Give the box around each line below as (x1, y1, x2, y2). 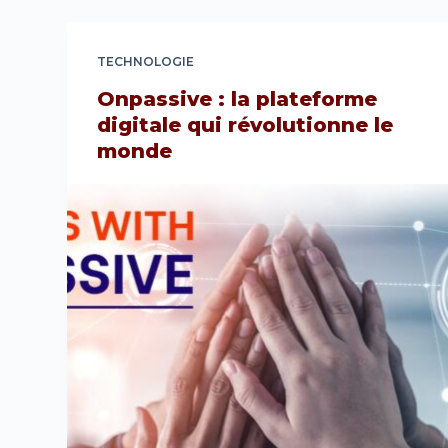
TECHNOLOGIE (97, 54, 195, 69)
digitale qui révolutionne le (97, 113, 394, 137)
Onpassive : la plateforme (97, 87, 378, 111)
